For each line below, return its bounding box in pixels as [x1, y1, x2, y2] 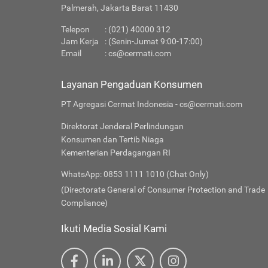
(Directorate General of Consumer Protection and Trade [61, 185, 265, 194]
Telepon [61, 25, 90, 34]
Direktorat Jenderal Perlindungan [61, 121, 184, 131]
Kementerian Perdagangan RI [61, 148, 170, 157]
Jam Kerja [61, 36, 99, 46]
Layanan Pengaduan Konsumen [61, 78, 202, 90]
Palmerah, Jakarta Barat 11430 [61, 3, 178, 13]
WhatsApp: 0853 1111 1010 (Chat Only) [61, 169, 209, 179]
